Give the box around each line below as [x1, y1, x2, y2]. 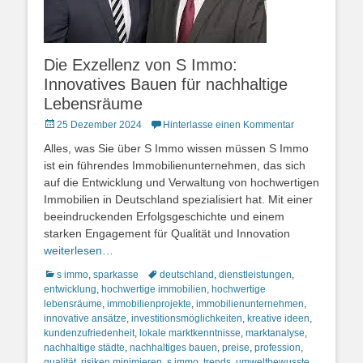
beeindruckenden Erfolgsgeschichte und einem [44, 210, 284, 223]
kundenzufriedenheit [44, 327, 135, 339]
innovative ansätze [44, 313, 126, 324]
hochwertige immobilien [101, 284, 207, 295]
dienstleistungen [219, 269, 292, 280]
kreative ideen [247, 313, 310, 324]
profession [254, 342, 301, 353]
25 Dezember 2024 [57, 119, 142, 130]
